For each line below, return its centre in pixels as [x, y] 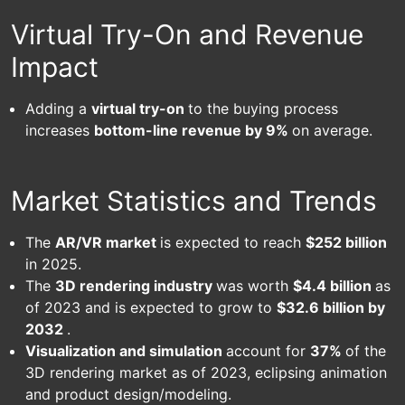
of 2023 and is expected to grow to [151, 307]
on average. [332, 130]
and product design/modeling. [128, 394]
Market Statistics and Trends [194, 201]
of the [366, 351]
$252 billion [346, 242]
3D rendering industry [136, 286]
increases [60, 130]
